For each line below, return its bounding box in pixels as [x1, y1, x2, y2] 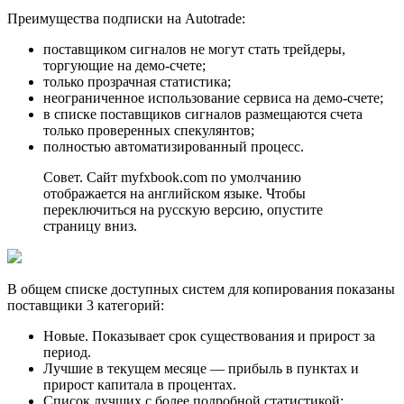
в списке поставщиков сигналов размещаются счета [43, 106, 363, 123]
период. [43, 344, 91, 361]
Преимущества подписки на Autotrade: [7, 11, 245, 27]
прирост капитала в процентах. [43, 377, 236, 393]
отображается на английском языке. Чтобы [43, 186, 306, 202]
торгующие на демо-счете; [43, 58, 206, 74]
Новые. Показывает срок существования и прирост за [43, 328, 375, 344]
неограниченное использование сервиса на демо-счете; [43, 90, 383, 106]
